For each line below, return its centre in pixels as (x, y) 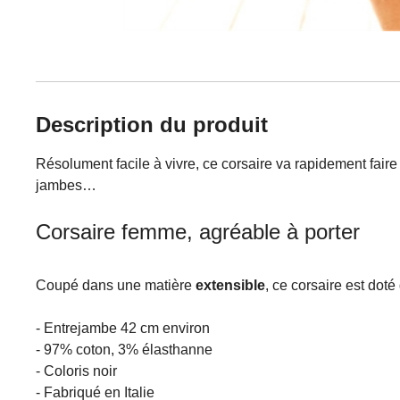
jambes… (66, 185)
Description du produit (152, 125)
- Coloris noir (76, 371)
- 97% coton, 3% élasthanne (124, 350)
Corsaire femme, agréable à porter (198, 232)
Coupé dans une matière (116, 285)
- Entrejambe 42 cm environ (123, 328)
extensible (230, 285)
